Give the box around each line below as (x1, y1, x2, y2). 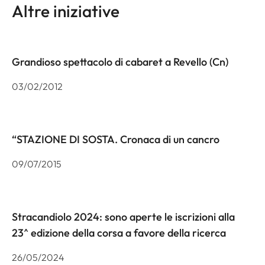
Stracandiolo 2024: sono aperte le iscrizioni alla (12, 209, 235, 224)
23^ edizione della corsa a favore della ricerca (12, 225, 226, 240)
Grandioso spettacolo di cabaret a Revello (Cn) (12, 54, 228, 69)
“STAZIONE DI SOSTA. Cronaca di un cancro (12, 132, 219, 146)
